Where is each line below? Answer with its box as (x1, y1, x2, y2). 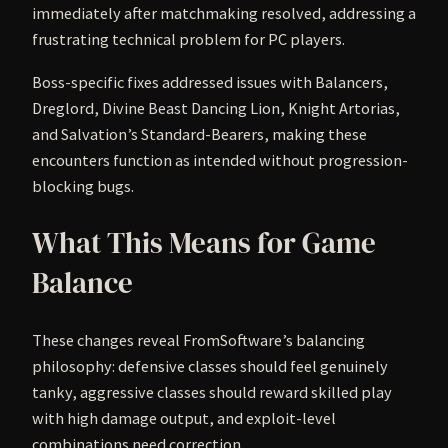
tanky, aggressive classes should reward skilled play (32, 381, 392, 402)
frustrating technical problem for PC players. (32, 29, 345, 50)
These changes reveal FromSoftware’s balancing (32, 329, 365, 350)
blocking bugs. (32, 175, 134, 196)
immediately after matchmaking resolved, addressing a (32, 3, 416, 24)
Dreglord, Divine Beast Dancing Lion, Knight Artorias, (32, 97, 400, 118)
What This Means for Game (32, 222, 376, 263)
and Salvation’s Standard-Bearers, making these (32, 123, 367, 144)
